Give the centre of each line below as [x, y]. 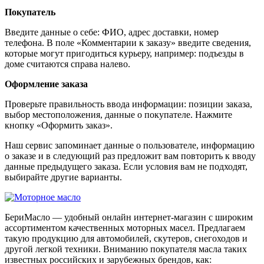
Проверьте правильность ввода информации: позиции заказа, [128, 104]
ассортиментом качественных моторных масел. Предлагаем [125, 227]
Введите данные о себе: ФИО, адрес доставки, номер [112, 32]
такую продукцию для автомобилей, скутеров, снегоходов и [126, 238]
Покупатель [30, 12]
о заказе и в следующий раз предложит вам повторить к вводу [130, 156]
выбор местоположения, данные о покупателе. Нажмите [118, 114]
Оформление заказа [46, 84]
